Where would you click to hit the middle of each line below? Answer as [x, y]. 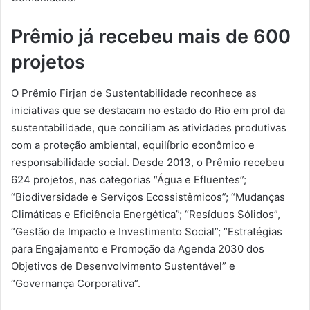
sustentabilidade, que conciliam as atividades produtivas [149, 127]
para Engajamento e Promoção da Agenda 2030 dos [138, 248]
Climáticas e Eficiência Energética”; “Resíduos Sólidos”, [146, 214]
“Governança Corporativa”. [76, 283]
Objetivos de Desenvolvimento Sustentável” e [123, 266]
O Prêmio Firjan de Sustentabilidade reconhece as [134, 93]
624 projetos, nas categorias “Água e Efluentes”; [129, 179]
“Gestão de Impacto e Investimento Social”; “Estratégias [147, 231]
